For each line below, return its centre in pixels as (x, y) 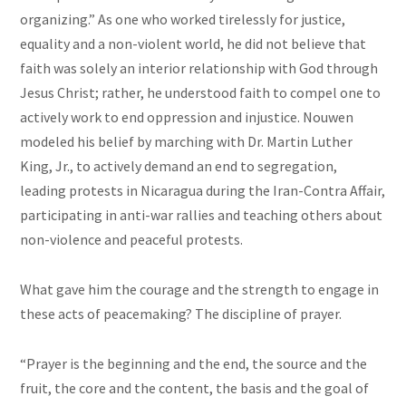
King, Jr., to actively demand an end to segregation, (179, 166)
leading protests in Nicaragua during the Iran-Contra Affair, (203, 191)
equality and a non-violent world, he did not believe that (193, 44)
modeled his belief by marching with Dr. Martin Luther (187, 142)
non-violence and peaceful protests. (132, 240)
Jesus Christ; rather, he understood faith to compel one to (201, 93)
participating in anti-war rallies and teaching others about (202, 215)
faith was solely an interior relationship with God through (199, 68)
